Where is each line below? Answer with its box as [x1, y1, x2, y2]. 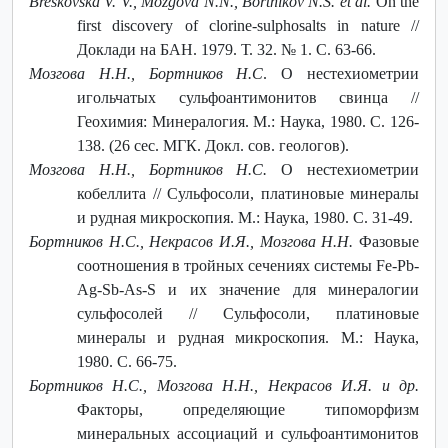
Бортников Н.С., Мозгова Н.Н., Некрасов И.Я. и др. [29, 376, 419, 394]
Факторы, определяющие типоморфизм [77, 400, 419, 418]
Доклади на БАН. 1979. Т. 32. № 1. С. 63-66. [77, 40, 376, 58]
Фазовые [353, 232, 420, 250]
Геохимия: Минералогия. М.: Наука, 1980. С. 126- [77, 112, 419, 130]
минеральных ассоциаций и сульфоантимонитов [77, 424, 419, 442]
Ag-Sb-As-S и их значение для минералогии [77, 280, 419, 298]
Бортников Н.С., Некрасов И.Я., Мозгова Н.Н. [29, 232, 354, 250]
